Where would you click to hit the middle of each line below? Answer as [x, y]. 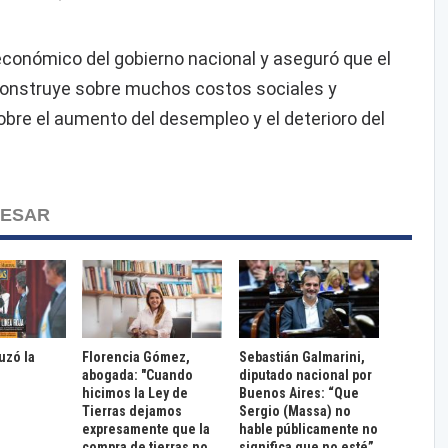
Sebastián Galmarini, [301, 356]
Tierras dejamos [132, 410]
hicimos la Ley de [135, 392]
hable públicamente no [308, 428]
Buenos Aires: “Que [298, 392]
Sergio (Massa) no [294, 410]
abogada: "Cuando [138, 374]
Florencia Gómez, [136, 356]
